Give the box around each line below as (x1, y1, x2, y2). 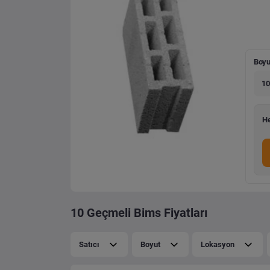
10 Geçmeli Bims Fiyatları (71, 206, 207, 221)
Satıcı (79, 240, 99, 249)
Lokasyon (201, 240, 234, 249)
